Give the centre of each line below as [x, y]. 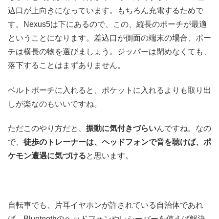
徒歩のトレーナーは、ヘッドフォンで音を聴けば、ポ [117, 142]
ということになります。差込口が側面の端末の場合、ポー [109, 38]
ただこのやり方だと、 [47, 129]
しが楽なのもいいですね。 [55, 104]
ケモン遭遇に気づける [47, 156]
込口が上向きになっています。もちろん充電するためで [106, 11]
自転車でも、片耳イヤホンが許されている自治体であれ [106, 205]
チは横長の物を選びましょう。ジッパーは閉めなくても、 [109, 52]
